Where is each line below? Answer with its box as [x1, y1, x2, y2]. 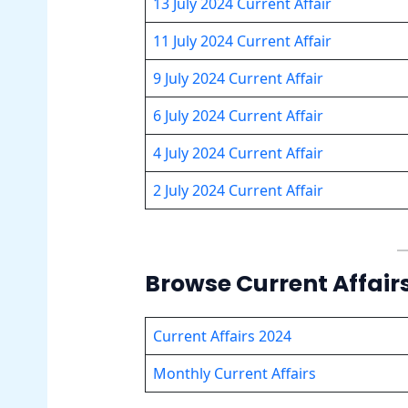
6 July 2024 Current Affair [152, 105, 323, 126]
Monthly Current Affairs [152, 362, 316, 383]
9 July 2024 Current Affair [152, 67, 323, 88]
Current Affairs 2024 [152, 325, 291, 346]
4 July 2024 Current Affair [152, 142, 323, 163]
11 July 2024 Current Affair [152, 30, 331, 51]
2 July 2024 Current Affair [152, 179, 323, 200]
